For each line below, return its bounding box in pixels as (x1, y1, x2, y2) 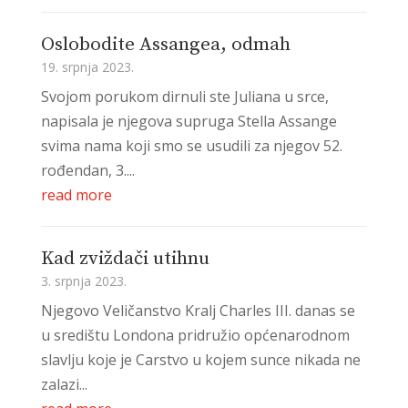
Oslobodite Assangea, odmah (40, 32, 291, 56)
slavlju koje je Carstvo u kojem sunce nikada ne (40, 349, 361, 370)
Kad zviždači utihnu (40, 246, 209, 270)
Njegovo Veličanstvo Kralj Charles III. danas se (40, 300, 355, 321)
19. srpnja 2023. (40, 57, 134, 76)
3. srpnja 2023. (40, 271, 127, 290)
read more (40, 184, 112, 205)
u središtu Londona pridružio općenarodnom (40, 324, 350, 345)
